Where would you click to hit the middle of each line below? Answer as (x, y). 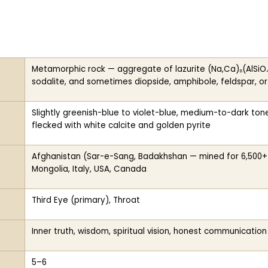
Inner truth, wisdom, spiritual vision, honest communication (149, 232)
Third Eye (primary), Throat (86, 200)
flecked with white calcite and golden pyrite (121, 126)
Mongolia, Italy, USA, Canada (89, 169)
